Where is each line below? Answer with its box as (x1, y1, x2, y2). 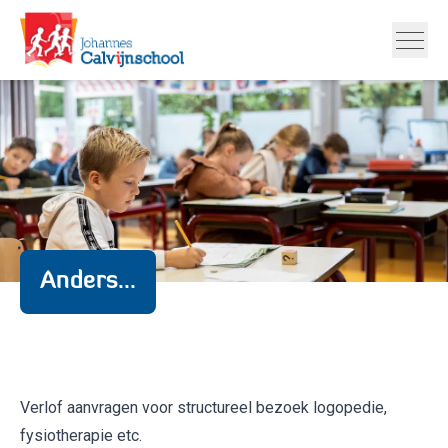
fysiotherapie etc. (20, 426, 142, 445)
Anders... (40, 270, 136, 294)
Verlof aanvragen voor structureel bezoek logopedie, (20, 398, 387, 417)
